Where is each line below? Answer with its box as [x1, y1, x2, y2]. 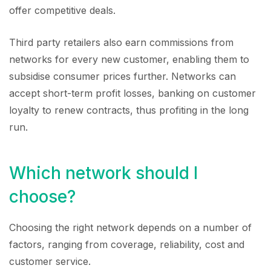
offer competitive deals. [9, 4, 116, 16]
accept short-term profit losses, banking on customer [9, 87, 256, 99]
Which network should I [9, 162, 198, 183]
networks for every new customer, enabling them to [9, 53, 249, 65]
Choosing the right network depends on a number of [9, 221, 252, 233]
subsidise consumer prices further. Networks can [9, 70, 236, 82]
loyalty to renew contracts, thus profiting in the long [9, 104, 249, 116]
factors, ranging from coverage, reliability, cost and [9, 238, 244, 250]
